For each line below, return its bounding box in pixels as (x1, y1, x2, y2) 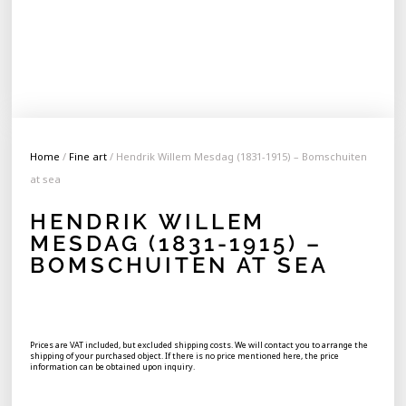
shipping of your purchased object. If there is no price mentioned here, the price (30, 350, 340, 362)
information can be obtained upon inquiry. (30, 361, 196, 373)
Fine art (69, 150, 108, 164)
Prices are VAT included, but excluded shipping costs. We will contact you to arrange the (30, 339, 369, 352)
